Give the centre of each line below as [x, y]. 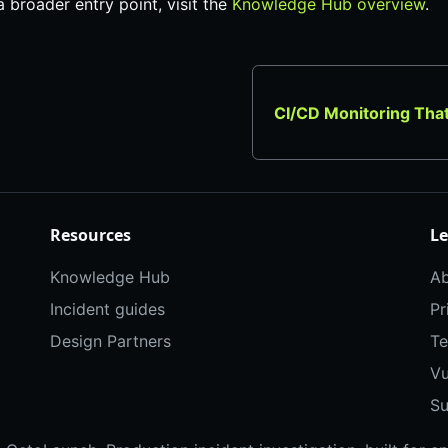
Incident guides [107, 309]
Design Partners [110, 341]
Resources [90, 235]
